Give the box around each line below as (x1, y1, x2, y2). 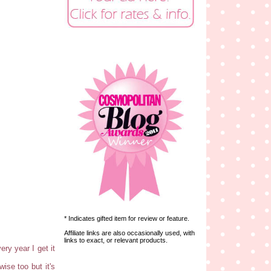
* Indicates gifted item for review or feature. (64, 214, 189, 222)
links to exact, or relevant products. (64, 236, 168, 244)
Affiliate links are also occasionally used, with (64, 229, 195, 237)
